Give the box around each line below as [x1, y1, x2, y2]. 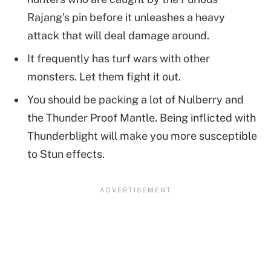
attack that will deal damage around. [27, 28, 209, 42]
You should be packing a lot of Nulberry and [27, 93, 244, 106]
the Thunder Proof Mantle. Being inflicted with [27, 111, 256, 124]
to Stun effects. [27, 147, 105, 160]
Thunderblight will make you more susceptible [27, 129, 257, 142]
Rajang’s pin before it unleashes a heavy [27, 10, 225, 24]
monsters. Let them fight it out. [27, 70, 181, 83]
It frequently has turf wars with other [27, 51, 210, 65]
